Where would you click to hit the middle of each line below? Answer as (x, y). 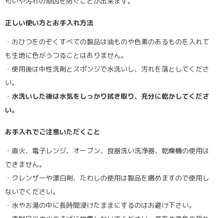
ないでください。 (32, 191)
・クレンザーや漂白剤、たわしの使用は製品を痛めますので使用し (107, 178)
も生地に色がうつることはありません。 (66, 55)
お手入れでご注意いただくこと (53, 131)
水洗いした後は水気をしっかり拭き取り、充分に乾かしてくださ (110, 96)
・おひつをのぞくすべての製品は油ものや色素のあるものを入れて (107, 41)
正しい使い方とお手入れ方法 (49, 22)
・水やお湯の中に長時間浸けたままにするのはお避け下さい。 (100, 205)
